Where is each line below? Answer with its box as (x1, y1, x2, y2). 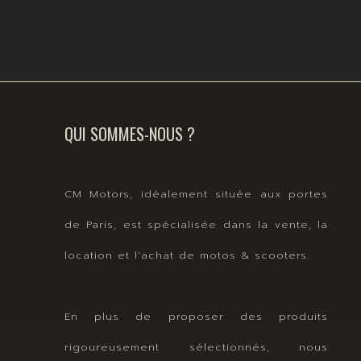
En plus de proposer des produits (64, 308, 328, 324)
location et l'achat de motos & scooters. (64, 247, 309, 263)
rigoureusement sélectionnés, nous (64, 338, 328, 355)
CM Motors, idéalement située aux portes (64, 185, 328, 201)
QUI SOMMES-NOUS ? (64, 121, 195, 146)
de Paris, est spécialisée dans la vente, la (64, 216, 328, 232)
